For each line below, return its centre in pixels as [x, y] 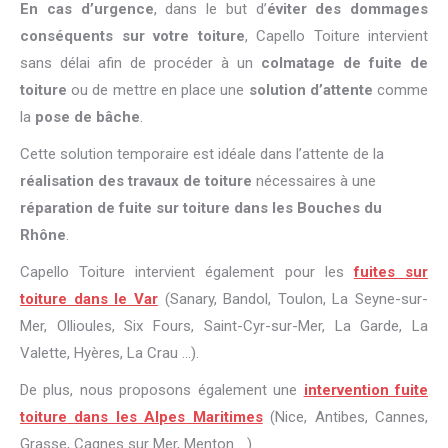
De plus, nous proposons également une [162, 390]
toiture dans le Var [89, 299]
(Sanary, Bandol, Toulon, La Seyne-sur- [292, 299]
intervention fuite [366, 390]
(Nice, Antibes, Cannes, [345, 417]
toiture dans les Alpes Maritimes [141, 417]
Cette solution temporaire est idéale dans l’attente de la [202, 154]
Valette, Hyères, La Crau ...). [109, 353]
